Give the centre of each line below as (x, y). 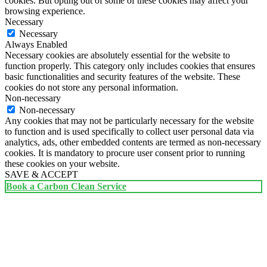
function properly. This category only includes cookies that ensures (130, 66)
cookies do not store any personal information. (91, 88)
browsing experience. (45, 11)
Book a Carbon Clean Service (66, 187)
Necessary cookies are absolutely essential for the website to (117, 55)
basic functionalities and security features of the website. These (122, 77)
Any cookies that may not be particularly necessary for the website (129, 121)
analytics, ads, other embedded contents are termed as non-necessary (133, 142)
